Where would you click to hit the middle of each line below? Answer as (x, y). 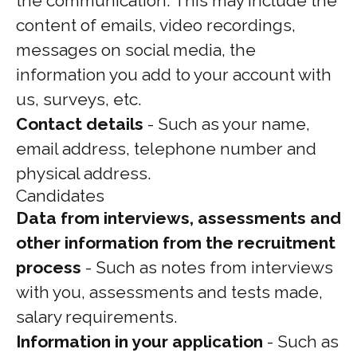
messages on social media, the (136, 50)
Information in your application (139, 341)
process (49, 267)
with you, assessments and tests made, (169, 292)
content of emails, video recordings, (156, 25)
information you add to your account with (174, 75)
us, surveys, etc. (79, 99)
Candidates (60, 196)
